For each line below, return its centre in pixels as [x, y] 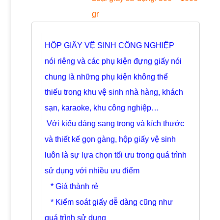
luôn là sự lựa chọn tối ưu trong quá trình [115, 155]
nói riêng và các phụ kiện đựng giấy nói [113, 61]
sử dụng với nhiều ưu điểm [92, 171]
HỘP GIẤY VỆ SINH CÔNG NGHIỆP [109, 45]
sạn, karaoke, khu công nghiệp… [102, 108]
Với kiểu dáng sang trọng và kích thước [114, 124]
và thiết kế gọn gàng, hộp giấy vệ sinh [110, 139]
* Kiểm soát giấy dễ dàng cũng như [109, 202]
